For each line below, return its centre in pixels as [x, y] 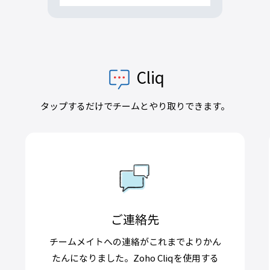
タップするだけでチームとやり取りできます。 [135, 106]
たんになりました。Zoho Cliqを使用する [135, 258]
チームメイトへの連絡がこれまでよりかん [135, 241]
